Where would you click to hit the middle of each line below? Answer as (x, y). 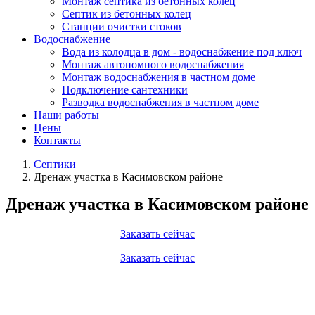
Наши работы (66, 115)
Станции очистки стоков (122, 27)
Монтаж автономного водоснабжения (153, 65)
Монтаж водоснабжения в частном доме (159, 77)
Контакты (57, 141)
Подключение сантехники (125, 90)
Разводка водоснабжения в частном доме (160, 103)
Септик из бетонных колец (127, 14)
